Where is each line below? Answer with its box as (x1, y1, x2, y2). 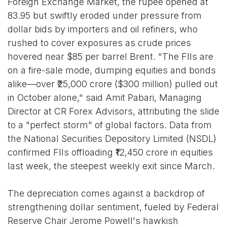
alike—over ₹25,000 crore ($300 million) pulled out (8, 78, 218, 89)
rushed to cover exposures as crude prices (8, 37, 191, 48)
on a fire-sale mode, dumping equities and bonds (8, 64, 216, 75)
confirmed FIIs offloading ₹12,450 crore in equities (8, 146, 213, 158)
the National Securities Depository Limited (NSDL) (8, 133, 216, 144)
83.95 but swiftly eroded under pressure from (8, 10, 202, 21)
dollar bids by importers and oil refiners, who (8, 23, 198, 34)
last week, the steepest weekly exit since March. (8, 160, 215, 171)
